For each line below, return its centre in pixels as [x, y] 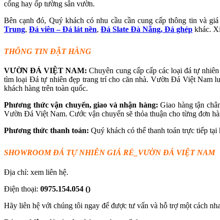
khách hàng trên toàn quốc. [46, 88]
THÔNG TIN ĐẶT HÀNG [48, 51]
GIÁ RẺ [121, 153]
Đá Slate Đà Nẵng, [133, 29]
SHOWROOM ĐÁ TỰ [41, 153]
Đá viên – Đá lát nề [61, 29]
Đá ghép [179, 29]
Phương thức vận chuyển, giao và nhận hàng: [82, 105]
